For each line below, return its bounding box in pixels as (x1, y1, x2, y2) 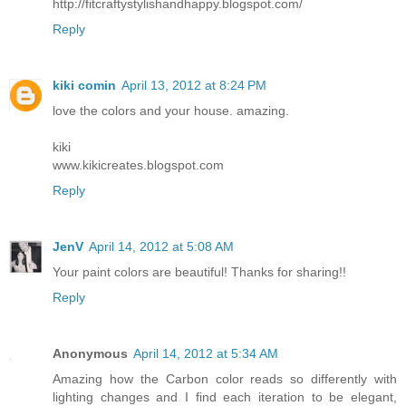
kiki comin (53, 78, 116, 93)
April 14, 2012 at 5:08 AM (89, 239, 234, 255)
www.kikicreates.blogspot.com (53, 158, 224, 173)
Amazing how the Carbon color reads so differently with (53, 372, 397, 387)
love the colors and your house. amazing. (53, 103, 289, 119)
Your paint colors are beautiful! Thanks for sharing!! (53, 265, 346, 280)
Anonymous (53, 346, 128, 362)
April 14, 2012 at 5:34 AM (133, 346, 278, 362)
